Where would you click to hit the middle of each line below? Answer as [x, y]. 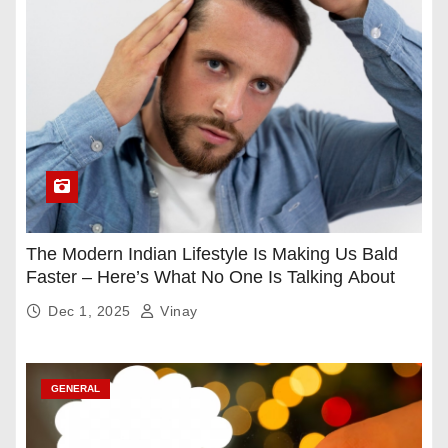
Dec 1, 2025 [91, 311]
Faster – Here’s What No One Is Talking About [210, 277]
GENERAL [75, 389]
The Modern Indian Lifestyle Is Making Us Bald [212, 254]
